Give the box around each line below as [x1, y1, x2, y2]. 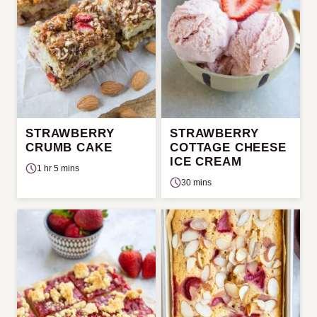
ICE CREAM [170, 154, 242, 168]
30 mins [181, 177, 212, 188]
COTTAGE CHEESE [170, 140, 287, 154]
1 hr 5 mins [37, 163, 79, 173]
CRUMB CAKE [25, 140, 113, 154]
